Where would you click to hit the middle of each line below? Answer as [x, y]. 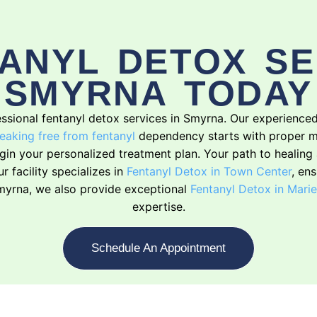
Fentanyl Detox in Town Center [209, 172]
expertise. [158, 207]
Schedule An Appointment [158, 248]
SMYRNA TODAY [158, 94]
